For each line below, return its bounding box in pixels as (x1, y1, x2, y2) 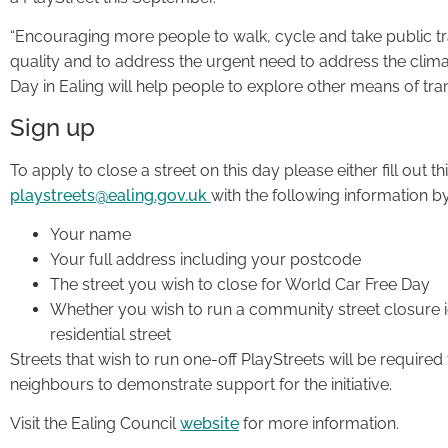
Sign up (10, 112, 95, 142)
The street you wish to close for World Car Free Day (50, 274, 430, 294)
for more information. (239, 414, 399, 434)
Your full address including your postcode (50, 249, 361, 269)
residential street (50, 324, 171, 344)
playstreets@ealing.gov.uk (10, 185, 211, 205)
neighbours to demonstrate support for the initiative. (10, 374, 396, 394)
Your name (50, 224, 131, 244)
